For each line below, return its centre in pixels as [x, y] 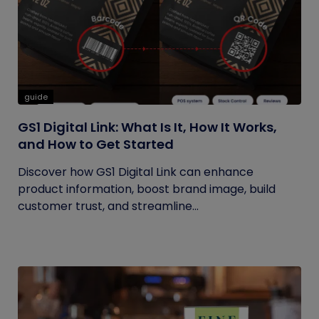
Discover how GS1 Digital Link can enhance [136, 172]
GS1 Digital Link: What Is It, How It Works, [147, 127]
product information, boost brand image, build [147, 189]
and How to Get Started [96, 144]
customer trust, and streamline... [108, 206]
